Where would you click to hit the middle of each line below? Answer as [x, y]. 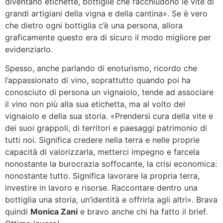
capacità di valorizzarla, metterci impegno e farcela [102, 152]
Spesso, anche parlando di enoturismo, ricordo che [101, 68]
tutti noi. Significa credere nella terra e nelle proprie [102, 140]
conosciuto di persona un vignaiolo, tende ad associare [109, 92]
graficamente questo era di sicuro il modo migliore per [108, 37]
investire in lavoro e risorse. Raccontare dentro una [101, 188]
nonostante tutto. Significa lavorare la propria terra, [102, 176]
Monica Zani [54, 212]
